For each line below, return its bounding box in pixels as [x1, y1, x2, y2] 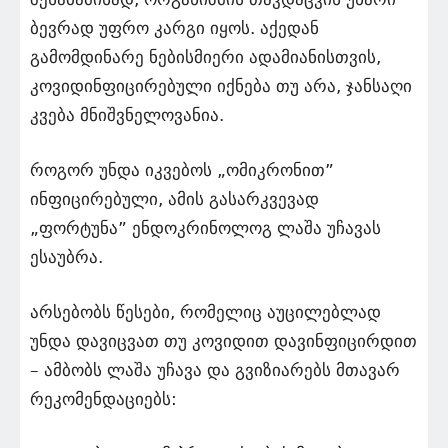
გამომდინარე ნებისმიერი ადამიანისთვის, [30, 47, 381, 67]
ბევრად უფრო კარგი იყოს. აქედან [30, 18, 319, 38]
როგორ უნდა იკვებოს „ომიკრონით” [30, 160, 334, 180]
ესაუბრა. [30, 247, 103, 267]
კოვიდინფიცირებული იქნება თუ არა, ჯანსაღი [30, 76, 412, 96]
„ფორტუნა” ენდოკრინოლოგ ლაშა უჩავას [30, 218, 381, 238]
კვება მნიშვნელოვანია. [30, 105, 224, 125]
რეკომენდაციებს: [30, 389, 177, 409]
